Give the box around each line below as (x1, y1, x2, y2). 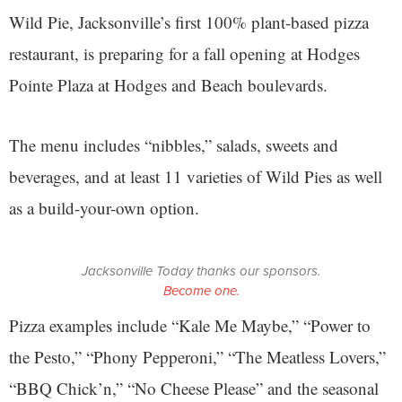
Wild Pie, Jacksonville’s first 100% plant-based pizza (9, 11, 369, 34)
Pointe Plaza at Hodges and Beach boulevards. (9, 74, 328, 97)
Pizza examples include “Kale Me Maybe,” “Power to (9, 314, 371, 337)
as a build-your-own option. (9, 197, 199, 220)
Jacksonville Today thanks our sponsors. (82, 261, 320, 282)
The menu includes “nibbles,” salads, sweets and (9, 134, 338, 157)
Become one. (162, 281, 240, 301)
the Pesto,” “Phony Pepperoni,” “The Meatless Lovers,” (9, 345, 386, 369)
